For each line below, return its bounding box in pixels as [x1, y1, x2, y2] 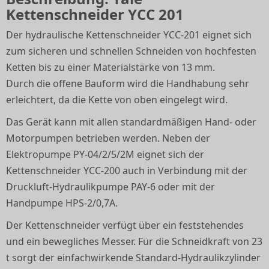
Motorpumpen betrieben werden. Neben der [6, 131, 210, 145]
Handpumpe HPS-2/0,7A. [6, 196, 118, 210]
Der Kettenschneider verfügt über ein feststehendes [6, 219, 244, 232]
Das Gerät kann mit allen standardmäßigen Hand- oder [6, 115, 256, 128]
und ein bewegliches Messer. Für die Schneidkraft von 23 [6, 235, 262, 248]
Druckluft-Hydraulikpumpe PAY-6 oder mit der [6, 180, 215, 193]
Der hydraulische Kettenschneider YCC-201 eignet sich [6, 28, 252, 41]
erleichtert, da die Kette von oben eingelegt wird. [6, 93, 228, 106]
